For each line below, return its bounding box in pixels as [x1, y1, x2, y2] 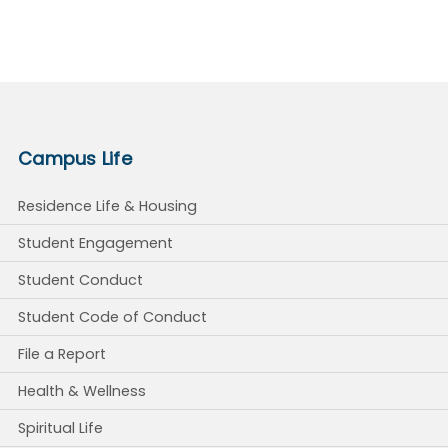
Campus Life [18, 146, 132, 172]
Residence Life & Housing [18, 196, 197, 217]
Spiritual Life [18, 418, 103, 439]
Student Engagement [18, 233, 173, 254]
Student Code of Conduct [18, 307, 207, 328]
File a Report [18, 344, 106, 365]
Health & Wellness [18, 381, 146, 402]
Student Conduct [18, 270, 143, 291]
